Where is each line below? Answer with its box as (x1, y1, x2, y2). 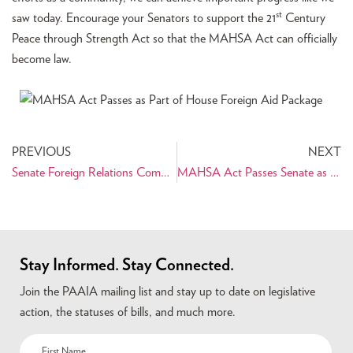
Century (282, 12, 325, 25)
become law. (12, 53, 78, 66)
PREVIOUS (12, 146, 71, 159)
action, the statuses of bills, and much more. (20, 306, 236, 319)
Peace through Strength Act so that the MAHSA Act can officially (12, 32, 337, 46)
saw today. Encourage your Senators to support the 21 (12, 12, 276, 25)
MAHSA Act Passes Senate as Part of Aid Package (329, 166, 339, 180)
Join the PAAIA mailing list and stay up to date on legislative (20, 285, 315, 299)
